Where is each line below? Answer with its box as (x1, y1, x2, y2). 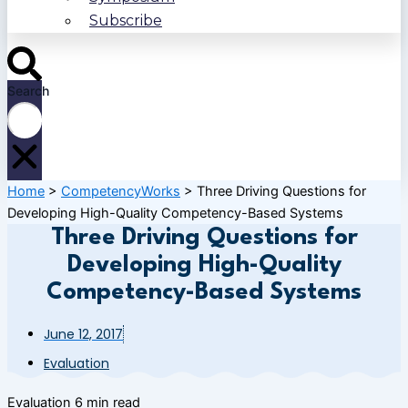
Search (7, 82, 49, 98)
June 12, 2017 (44, 325, 123, 344)
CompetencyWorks (61, 183, 180, 200)
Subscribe (89, 12, 162, 30)
